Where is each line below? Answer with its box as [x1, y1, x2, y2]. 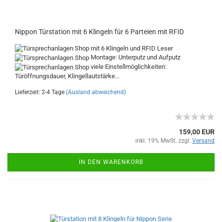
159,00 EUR [179, 127, 215, 136]
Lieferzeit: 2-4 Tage [15, 88, 64, 96]
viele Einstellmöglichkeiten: [89, 62, 166, 70]
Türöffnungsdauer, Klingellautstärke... [15, 72, 119, 80]
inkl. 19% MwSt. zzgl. [135, 137, 192, 144]
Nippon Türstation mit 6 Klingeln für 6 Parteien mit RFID [15, 27, 184, 36]
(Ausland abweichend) [66, 88, 126, 96]
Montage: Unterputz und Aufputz [89, 54, 180, 61]
